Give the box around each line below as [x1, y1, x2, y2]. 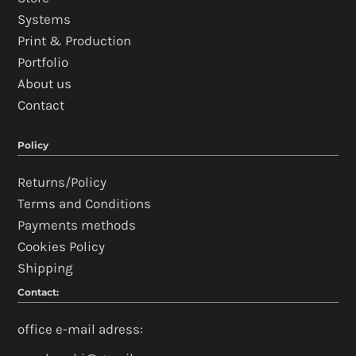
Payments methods [17, 217, 137, 234]
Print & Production [17, 33, 132, 49]
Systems [17, 11, 72, 28]
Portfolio [17, 54, 69, 71]
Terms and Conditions [17, 195, 152, 212]
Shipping [17, 260, 74, 277]
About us [17, 75, 72, 92]
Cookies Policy [17, 238, 106, 255]
